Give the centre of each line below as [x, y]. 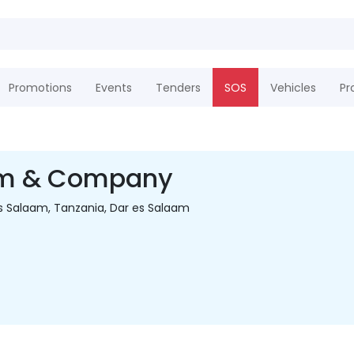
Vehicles [293, 87]
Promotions [40, 87]
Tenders [178, 87]
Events [113, 87]
